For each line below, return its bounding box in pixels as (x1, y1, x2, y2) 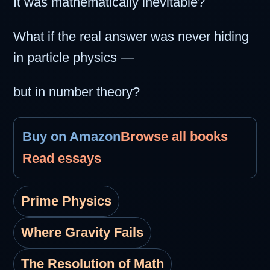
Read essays (22, 151, 101, 166)
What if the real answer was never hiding (13, 29, 249, 45)
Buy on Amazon (22, 129, 121, 145)
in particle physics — (13, 50, 134, 66)
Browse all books (121, 129, 228, 145)
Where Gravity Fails (21, 225, 143, 240)
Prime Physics (21, 193, 111, 209)
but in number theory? (13, 84, 140, 100)
